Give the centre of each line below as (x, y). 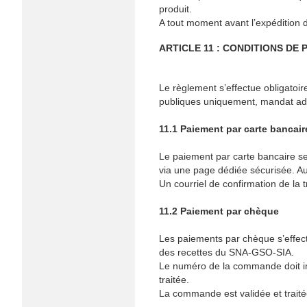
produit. (175, 9)
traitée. (174, 280)
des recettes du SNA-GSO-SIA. (226, 252)
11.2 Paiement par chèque (219, 211)
